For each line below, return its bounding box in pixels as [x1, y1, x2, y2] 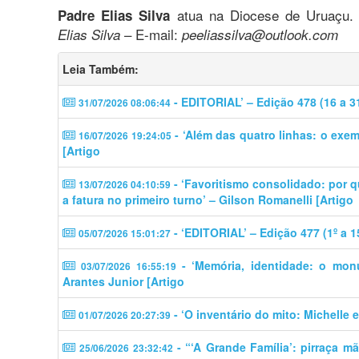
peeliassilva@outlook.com [182, 24, 338, 44]
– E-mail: [120, 23, 182, 44]
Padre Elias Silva [58, 5, 171, 25]
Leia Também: [63, 60, 139, 77]
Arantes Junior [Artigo [63, 272, 184, 289]
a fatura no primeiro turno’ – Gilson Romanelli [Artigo [63, 191, 353, 208]
